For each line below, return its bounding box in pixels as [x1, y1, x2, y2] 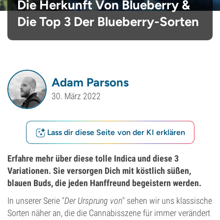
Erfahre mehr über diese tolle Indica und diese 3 [7, 153, 179, 164]
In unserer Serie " [7, 195, 64, 206]
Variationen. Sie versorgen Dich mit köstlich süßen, [7, 165, 191, 176]
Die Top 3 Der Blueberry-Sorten [17, 14, 199, 29]
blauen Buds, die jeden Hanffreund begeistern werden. [7, 178, 201, 188]
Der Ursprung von [64, 195, 122, 206]
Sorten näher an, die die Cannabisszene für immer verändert [7, 208, 210, 218]
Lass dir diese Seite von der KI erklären [47, 127, 186, 137]
